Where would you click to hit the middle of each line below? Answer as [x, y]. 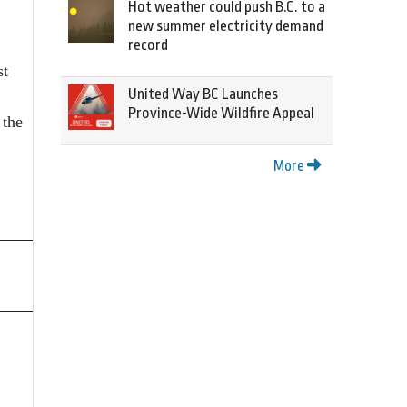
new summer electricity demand [226, 26]
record [148, 45]
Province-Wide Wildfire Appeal [221, 113]
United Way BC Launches [203, 94]
